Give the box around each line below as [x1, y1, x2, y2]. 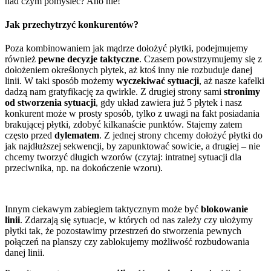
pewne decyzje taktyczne [38, 54, 139, 65]
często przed [5, 130, 54, 141]
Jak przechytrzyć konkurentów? [5, 19, 139, 30]
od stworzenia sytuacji [5, 97, 96, 108]
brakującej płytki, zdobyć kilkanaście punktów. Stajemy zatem [5, 119, 242, 130]
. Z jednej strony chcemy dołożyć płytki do [99, 130, 263, 141]
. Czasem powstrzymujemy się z [139, 54, 262, 65]
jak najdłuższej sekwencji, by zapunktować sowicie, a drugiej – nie [5, 141, 260, 152]
